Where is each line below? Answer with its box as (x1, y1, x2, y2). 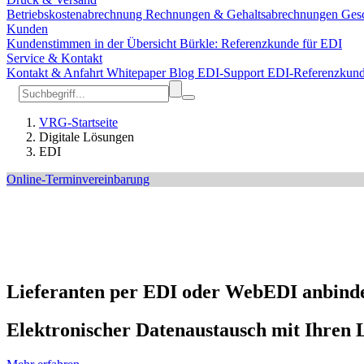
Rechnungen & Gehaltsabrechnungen (145, 7, 341, 21)
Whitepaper (106, 66, 169, 80)
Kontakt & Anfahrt (6, 66, 106, 80)
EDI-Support (197, 66, 267, 80)
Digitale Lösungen (39, 130, 134, 144)
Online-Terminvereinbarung (6, 172, 149, 186)
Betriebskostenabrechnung (6, 7, 145, 21)
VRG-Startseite (39, 115, 118, 129)
